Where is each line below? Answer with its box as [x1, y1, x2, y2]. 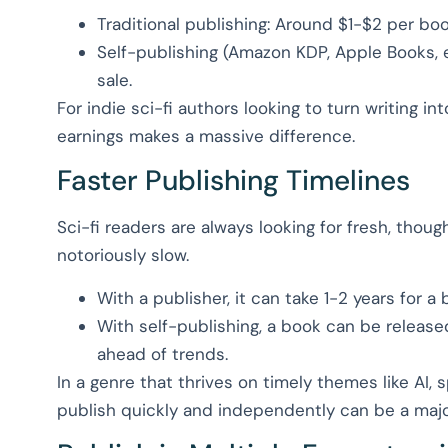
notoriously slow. [57, 244, 189, 267]
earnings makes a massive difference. [57, 124, 355, 147]
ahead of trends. [97, 342, 228, 365]
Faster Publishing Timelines [57, 162, 410, 200]
